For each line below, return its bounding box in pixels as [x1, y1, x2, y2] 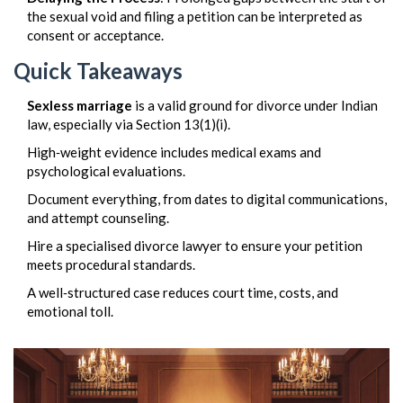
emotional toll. [27, 302, 113, 319]
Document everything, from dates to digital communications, [27, 190, 387, 207]
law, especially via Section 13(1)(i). [27, 115, 230, 132]
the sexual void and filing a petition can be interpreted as [27, 8, 363, 25]
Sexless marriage [27, 96, 132, 113]
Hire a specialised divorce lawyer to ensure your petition [27, 237, 363, 254]
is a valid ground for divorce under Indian [132, 96, 378, 113]
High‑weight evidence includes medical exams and [27, 143, 321, 160]
